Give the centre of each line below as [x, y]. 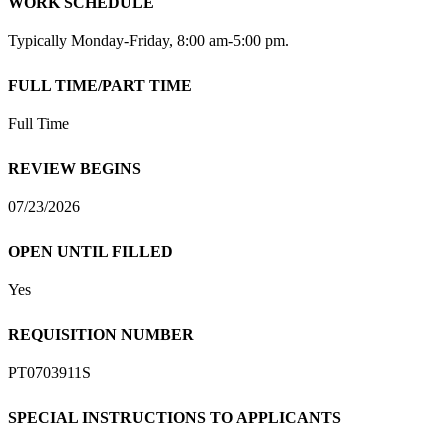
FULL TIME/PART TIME [100, 85]
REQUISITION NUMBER [101, 334]
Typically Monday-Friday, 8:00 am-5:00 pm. [148, 40]
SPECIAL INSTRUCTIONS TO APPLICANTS [174, 417]
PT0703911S [49, 372]
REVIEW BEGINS [74, 168]
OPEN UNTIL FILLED [90, 251]
